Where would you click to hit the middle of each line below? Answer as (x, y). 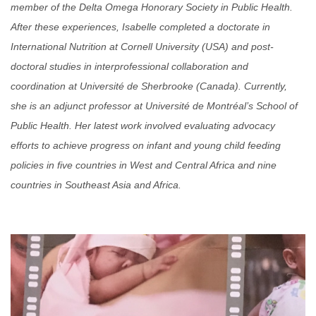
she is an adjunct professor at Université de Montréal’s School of (154, 106)
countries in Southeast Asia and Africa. (96, 185)
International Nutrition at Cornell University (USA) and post (140, 47)
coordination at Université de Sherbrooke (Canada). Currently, (149, 86)
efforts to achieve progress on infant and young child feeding (146, 145)
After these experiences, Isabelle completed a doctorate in (140, 27)
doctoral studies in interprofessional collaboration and (129, 66)
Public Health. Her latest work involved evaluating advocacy (143, 126)
